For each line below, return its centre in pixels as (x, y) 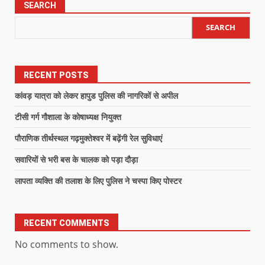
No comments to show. (67, 244)
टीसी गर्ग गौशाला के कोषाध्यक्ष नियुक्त (68, 117)
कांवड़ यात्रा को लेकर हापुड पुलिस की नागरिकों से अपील (96, 95)
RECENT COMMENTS (67, 223)
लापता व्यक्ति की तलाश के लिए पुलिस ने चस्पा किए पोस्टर (98, 180)
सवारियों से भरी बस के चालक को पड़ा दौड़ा (76, 159)
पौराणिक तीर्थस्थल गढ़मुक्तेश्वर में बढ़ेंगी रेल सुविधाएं (88, 138)
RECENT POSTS (56, 75)
